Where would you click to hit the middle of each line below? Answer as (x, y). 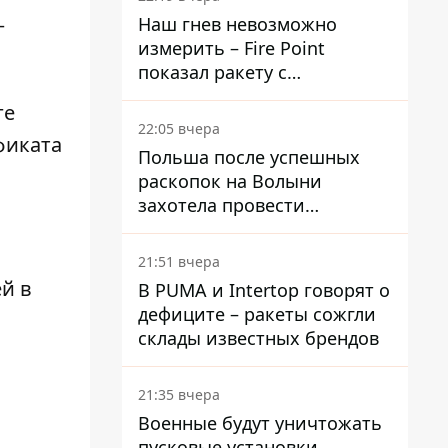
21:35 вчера (179, 394)
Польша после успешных (249, 157)
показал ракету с (212, 72)
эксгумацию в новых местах (262, 229)
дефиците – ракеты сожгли (257, 314)
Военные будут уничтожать (260, 423)
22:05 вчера (179, 128)
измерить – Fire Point (231, 48)
